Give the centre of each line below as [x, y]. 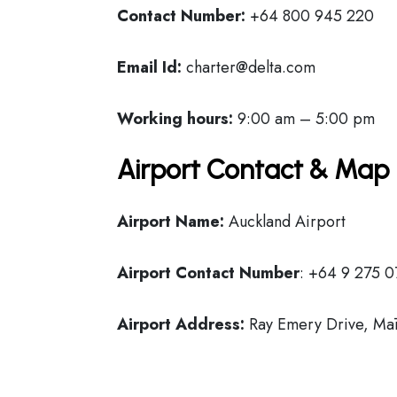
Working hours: [175, 119]
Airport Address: [181, 324]
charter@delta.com [249, 67]
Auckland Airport [285, 222]
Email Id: [149, 67]
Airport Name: [171, 222]
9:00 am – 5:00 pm [304, 119]
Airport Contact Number [208, 273]
